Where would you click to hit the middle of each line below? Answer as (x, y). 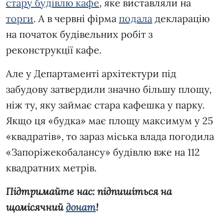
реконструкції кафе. (55, 50)
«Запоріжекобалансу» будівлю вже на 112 (103, 152)
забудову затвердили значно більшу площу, (109, 89)
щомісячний (36, 207)
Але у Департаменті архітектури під (91, 74)
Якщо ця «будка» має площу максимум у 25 (110, 121)
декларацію (181, 19)
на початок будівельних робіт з (79, 34)
